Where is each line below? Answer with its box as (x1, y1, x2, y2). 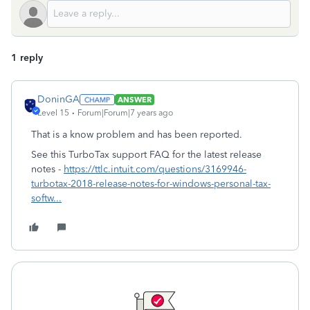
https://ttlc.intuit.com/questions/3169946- (64, 163, 246, 175)
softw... (31, 192, 62, 204)
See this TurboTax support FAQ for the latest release (31, 149, 262, 161)
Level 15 (37, 108, 69, 118)
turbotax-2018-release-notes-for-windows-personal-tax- (31, 178, 271, 190)
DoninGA (37, 93, 80, 105)
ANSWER (117, 94, 152, 104)
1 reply (11, 52, 43, 64)
